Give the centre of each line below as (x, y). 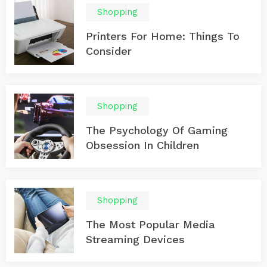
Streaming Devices (135, 239)
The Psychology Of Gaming (157, 130)
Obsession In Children (142, 145)
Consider (109, 51)
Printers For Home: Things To (163, 36)
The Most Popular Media (150, 224)
